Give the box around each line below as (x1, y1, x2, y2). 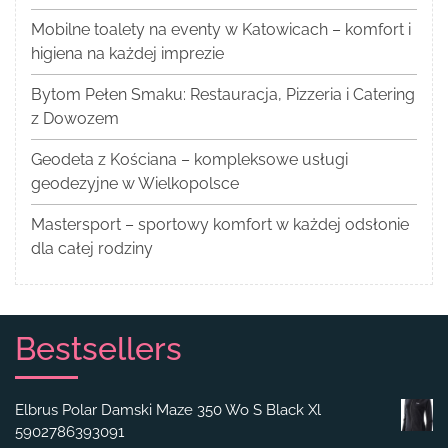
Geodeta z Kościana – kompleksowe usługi (31, 150, 348, 170)
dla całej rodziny (31, 239, 153, 259)
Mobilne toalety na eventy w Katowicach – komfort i (31, 20, 411, 40)
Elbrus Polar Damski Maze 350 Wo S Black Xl (15, 401, 321, 420)
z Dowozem (31, 109, 119, 129)
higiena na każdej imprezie (31, 44, 224, 64)
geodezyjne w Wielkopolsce (31, 174, 239, 194)
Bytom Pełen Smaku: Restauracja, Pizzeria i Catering (31, 85, 415, 105)
